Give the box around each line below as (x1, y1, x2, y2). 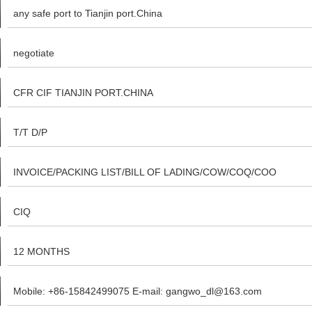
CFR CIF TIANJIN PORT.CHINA (13, 87, 153, 98)
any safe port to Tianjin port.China (13, 8, 162, 19)
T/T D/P (13, 127, 47, 138)
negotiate (13, 47, 54, 58)
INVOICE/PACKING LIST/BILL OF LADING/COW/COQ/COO (13, 166, 276, 178)
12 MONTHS (13, 246, 70, 257)
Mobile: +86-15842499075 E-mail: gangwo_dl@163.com (13, 286, 262, 297)
